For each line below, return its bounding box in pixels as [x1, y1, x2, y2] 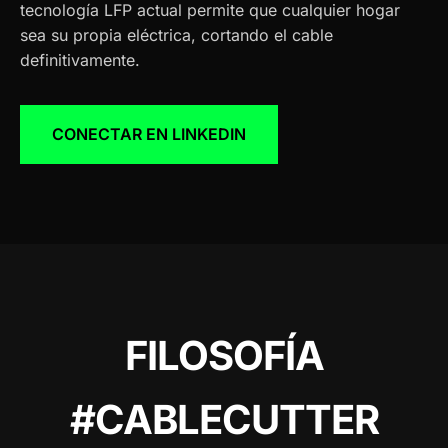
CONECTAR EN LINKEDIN [52, 123, 246, 144]
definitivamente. [20, 49, 140, 70]
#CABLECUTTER [69, 394, 379, 444]
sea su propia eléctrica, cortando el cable [20, 24, 333, 45]
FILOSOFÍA [124, 330, 324, 380]
